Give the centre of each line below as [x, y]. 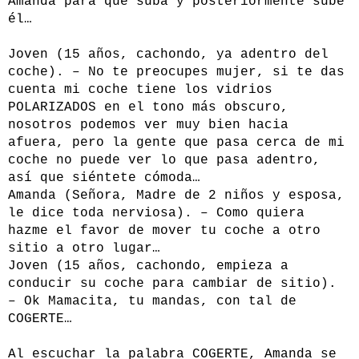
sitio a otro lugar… [84, 249]
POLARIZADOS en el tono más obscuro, [148, 108]
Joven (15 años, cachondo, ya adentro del [168, 55]
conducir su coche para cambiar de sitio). [172, 284]
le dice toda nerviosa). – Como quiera [156, 214]
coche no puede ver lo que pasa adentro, [164, 161]
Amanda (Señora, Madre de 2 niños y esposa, [176, 196]
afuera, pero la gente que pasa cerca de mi [176, 143]
